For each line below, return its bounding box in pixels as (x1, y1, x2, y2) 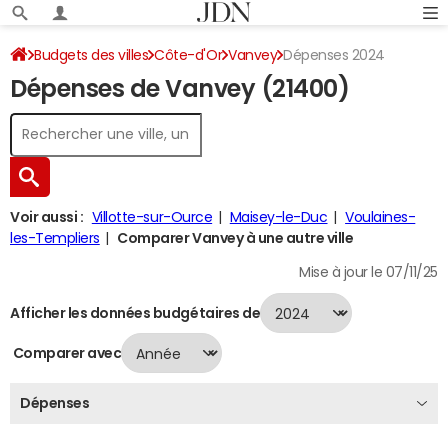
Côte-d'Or (154, 48, 223, 62)
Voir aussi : (10, 210, 84, 224)
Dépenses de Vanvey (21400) (10, 77, 350, 101)
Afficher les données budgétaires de (10, 305, 261, 320)
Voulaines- (345, 210, 416, 224)
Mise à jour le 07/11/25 (299, 265, 438, 279)
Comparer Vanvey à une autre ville (117, 231, 354, 245)
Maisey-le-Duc (229, 210, 328, 224)
